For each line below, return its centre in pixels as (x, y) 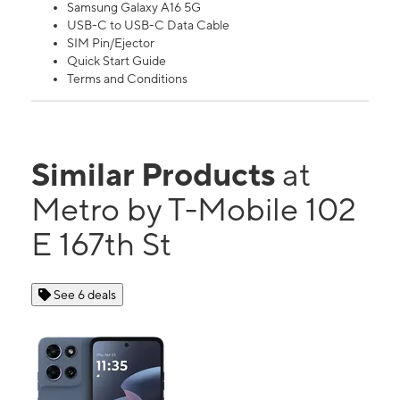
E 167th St (101, 243)
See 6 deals (85, 294)
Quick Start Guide (117, 60)
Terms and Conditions (127, 78)
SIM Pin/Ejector (111, 42)
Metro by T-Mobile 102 (194, 208)
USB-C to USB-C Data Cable (148, 25)
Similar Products (157, 174)
